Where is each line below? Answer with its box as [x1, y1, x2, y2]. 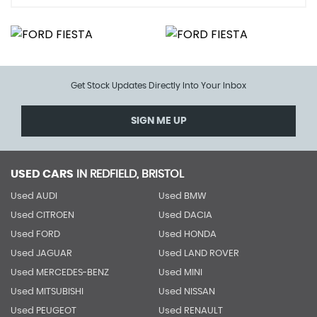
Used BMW [158, 191, 207, 201]
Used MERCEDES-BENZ [11, 267, 109, 277]
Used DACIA [158, 210, 212, 220]
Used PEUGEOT [11, 306, 76, 316]
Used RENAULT [158, 306, 223, 316]
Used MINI [158, 267, 202, 277]
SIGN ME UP [130, 115, 187, 126]
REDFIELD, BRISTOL [87, 168, 184, 180]
